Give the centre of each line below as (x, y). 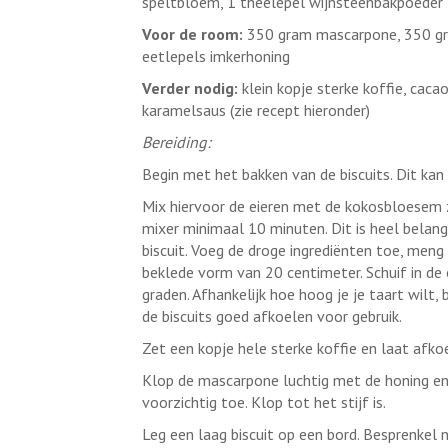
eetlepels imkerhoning (215, 56)
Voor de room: (192, 34)
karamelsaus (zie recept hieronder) (255, 110)
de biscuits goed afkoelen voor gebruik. (271, 316)
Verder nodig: (189, 88)
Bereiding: (176, 142)
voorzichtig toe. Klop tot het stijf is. (263, 402)
